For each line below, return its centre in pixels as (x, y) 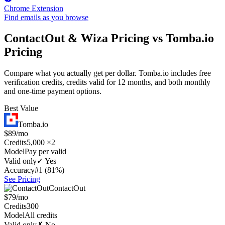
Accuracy (19, 170)
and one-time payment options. (53, 91)
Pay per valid (45, 152)
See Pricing (22, 179)
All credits (41, 215)
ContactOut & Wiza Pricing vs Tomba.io (109, 38)
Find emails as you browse (46, 17)
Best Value (21, 108)
